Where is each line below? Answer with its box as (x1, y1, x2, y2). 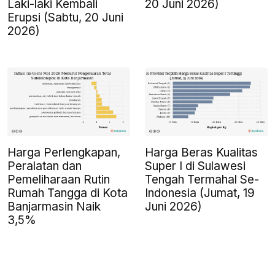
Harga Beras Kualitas (145, 145, 258, 160)
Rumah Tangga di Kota (7, 185, 128, 200)
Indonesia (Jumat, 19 (145, 185, 255, 200)
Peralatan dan (7, 158, 82, 173)
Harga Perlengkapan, (7, 145, 120, 160)
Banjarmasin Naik (7, 199, 101, 214)
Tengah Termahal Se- (145, 172, 259, 187)
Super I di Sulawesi (145, 158, 246, 173)
